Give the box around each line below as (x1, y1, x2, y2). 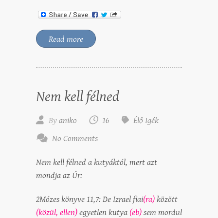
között (155, 194, 178, 204)
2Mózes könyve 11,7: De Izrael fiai (36, 194, 143, 204)
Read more (49, 34, 83, 44)
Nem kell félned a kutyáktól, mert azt (36, 157, 157, 167)
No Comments (52, 133, 98, 144)
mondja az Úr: (36, 170, 82, 181)
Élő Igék (133, 115, 159, 126)
